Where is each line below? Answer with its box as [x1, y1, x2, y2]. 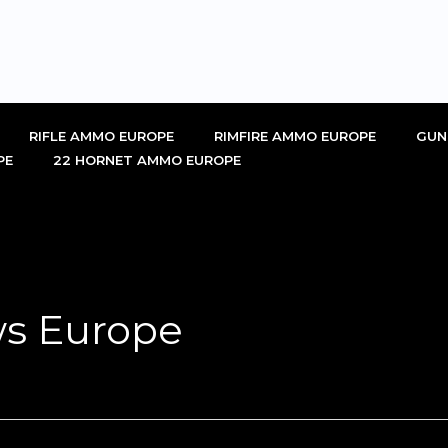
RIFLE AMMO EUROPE [29, 127, 174, 144]
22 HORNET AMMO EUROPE [53, 151, 241, 168]
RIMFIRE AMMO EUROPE [214, 127, 376, 144]
